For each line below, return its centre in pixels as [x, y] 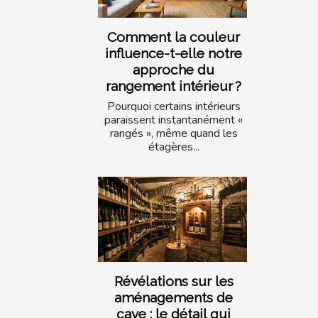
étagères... [174, 147]
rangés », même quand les [174, 133]
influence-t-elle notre [174, 53]
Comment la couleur [174, 37]
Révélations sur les [174, 281]
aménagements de [174, 298]
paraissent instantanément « [174, 120]
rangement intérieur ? [174, 86]
